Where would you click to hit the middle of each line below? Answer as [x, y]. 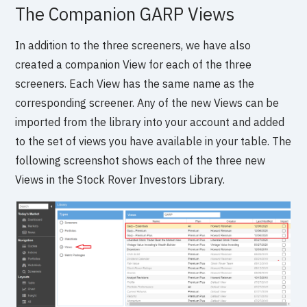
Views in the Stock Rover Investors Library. [120, 179]
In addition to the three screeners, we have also [133, 45]
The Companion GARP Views [125, 14]
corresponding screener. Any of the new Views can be [147, 102]
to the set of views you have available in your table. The [153, 141]
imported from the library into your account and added [150, 122]
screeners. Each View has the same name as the [135, 83]
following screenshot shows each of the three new [140, 160]
